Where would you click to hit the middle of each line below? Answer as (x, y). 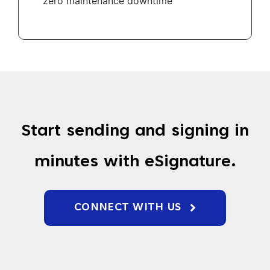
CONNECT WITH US (128, 208)
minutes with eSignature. (135, 162)
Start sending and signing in (135, 132)
